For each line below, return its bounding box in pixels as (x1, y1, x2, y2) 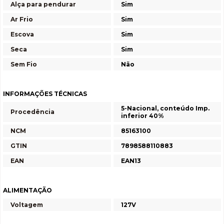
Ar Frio (10, 15, 33, 23)
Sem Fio (10, 60, 37, 68)
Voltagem (10, 201, 43, 208)
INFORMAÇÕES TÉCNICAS (3, 90, 87, 97)
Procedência (10, 108, 54, 115)
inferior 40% (121, 112, 164, 119)
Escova (10, 30, 34, 38)
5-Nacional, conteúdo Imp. (121, 104, 209, 112)
